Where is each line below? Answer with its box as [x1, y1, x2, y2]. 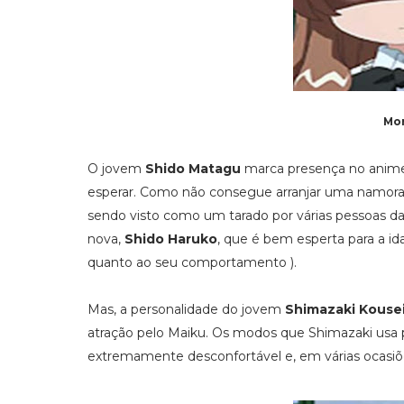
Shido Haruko [124, 231, 217, 247]
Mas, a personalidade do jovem [87, 301, 285, 317]
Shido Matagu [145, 161, 241, 177]
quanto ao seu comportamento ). [87, 254, 297, 271]
